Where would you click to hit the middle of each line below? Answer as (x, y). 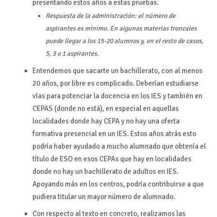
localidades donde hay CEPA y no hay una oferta (106, 121)
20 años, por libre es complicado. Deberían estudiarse (115, 84)
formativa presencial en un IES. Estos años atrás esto (114, 134)
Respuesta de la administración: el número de (111, 16)
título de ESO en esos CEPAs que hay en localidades (112, 159)
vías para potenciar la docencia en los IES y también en (117, 96)
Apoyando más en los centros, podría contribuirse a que (118, 184)
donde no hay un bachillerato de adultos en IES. (105, 172)
